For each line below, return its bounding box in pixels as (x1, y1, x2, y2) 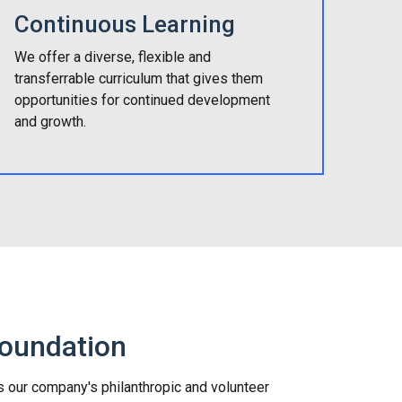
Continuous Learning (13, 10, 235, 38)
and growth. (13, 112, 86, 130)
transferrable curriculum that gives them (13, 69, 263, 87)
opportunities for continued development (13, 91, 270, 109)
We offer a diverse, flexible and (13, 48, 211, 66)
